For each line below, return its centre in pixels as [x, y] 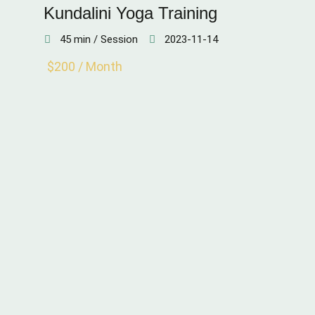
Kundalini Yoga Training [130, 13]
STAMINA [94, 152]
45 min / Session [99, 39]
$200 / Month [85, 66]
